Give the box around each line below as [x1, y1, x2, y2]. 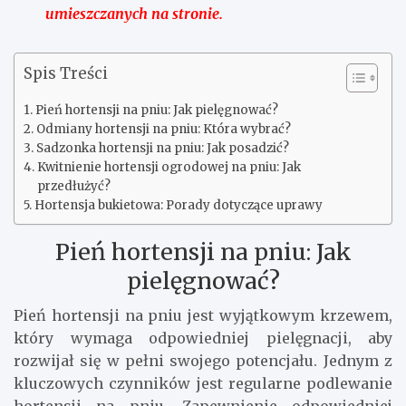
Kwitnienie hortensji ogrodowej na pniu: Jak [36, 159, 301, 175]
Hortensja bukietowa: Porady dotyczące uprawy [34, 197, 323, 213]
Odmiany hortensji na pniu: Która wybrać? [35, 121, 291, 137]
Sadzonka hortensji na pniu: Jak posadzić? [35, 140, 289, 156]
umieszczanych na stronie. [45, 4, 223, 23]
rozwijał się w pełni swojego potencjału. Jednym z [14, 351, 392, 370]
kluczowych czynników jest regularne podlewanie [14, 373, 392, 392]
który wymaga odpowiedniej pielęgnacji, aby [14, 328, 392, 347]
